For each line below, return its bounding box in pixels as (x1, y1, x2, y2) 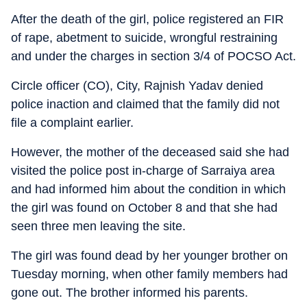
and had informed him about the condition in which (11, 182, 286, 196)
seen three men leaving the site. (11, 219, 186, 233)
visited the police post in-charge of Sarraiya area (11, 163, 275, 177)
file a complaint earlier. (11, 115, 134, 130)
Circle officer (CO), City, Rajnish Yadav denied (11, 78, 263, 93)
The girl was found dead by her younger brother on (11, 248, 288, 262)
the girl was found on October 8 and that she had (11, 200, 278, 214)
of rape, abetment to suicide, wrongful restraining (11, 30, 278, 45)
